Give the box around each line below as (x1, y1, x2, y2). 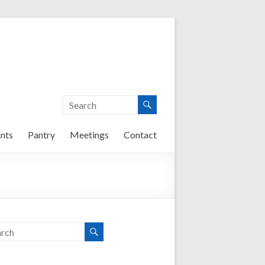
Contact (124, 129, 157, 140)
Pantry (28, 129, 55, 140)
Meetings (70, 129, 109, 140)
